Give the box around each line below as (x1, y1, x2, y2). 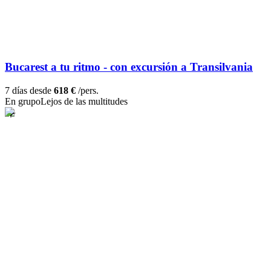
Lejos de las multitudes (41, 96, 128, 107)
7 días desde (5, 85, 54, 96)
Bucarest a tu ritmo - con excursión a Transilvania (5, 60, 253, 74)
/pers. (76, 85, 99, 96)
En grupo (5, 96, 41, 107)
